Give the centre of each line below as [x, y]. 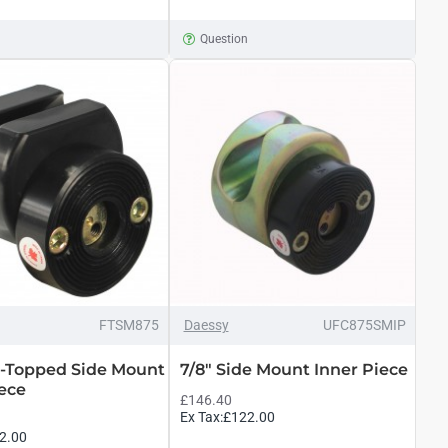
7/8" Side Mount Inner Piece [293, 369]
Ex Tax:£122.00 [227, 416]
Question [224, 39]
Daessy [206, 324]
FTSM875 [128, 324]
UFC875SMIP [364, 324]
